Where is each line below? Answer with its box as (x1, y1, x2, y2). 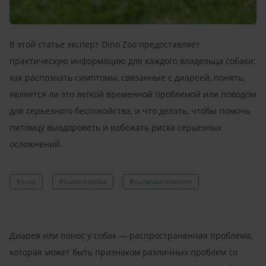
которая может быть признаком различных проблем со (9, 246, 237, 258)
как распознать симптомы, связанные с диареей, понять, (9, 71, 245, 83)
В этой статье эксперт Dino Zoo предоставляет (9, 38, 200, 50)
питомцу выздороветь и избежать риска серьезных (9, 121, 221, 133)
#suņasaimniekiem (129, 176, 192, 186)
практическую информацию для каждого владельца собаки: (9, 55, 256, 66)
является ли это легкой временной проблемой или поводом (9, 88, 256, 100)
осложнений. (9, 138, 62, 150)
